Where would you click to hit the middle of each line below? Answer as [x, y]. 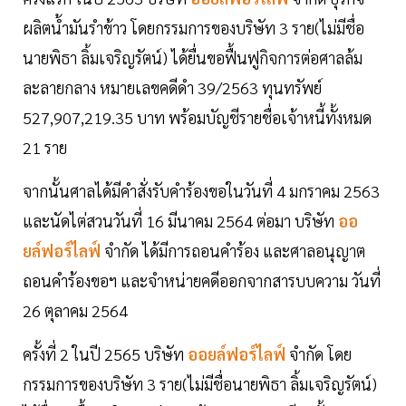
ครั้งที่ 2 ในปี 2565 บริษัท [103, 353]
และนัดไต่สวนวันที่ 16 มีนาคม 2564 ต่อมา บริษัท [179, 220]
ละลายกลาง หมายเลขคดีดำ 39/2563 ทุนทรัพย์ [172, 87]
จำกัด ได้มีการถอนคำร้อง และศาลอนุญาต [235, 250]
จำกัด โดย [320, 353]
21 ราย [45, 147]
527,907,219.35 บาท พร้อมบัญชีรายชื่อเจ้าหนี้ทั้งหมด [197, 117]
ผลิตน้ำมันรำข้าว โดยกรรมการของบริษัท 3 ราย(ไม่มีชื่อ [193, 27]
